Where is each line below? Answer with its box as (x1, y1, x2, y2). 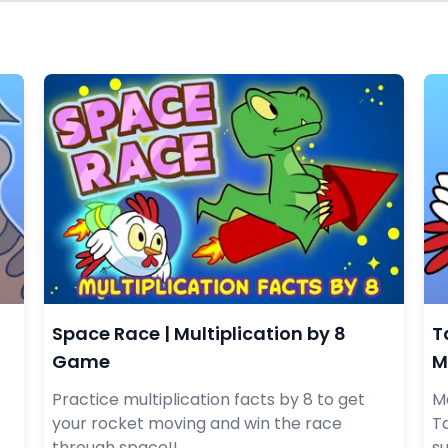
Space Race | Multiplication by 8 (52, 320, 346, 346)
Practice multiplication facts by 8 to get (52, 387, 365, 411)
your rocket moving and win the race (52, 411, 342, 435)
